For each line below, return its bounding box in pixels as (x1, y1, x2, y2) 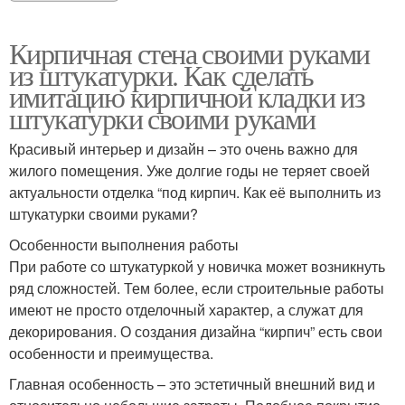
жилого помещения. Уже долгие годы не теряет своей (9, 159, 370, 181)
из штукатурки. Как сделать (9, 54, 314, 94)
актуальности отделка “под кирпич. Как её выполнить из (9, 181, 381, 202)
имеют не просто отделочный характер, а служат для (9, 298, 363, 320)
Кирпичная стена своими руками (9, 33, 370, 72)
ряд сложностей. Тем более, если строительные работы (9, 277, 384, 298)
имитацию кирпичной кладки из (9, 76, 365, 116)
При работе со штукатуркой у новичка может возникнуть (9, 255, 385, 277)
